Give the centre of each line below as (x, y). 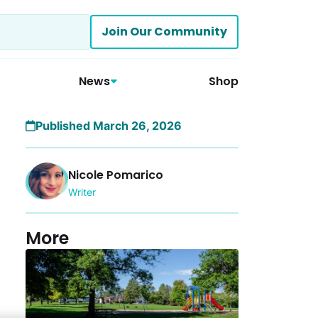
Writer (82, 192)
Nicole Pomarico (116, 175)
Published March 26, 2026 (109, 126)
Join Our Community (164, 32)
